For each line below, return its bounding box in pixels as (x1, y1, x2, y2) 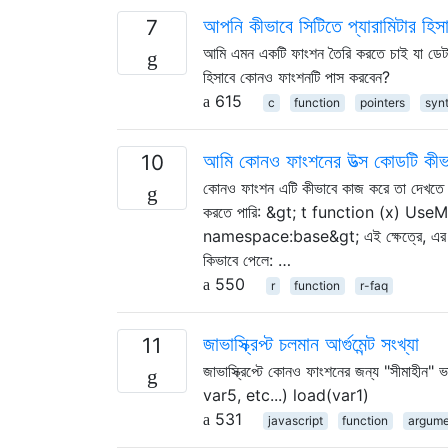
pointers (359, 94, 405, 110)
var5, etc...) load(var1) (203, 384, 369, 405)
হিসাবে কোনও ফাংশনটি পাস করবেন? (203, 66, 390, 87)
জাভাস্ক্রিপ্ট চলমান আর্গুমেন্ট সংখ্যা (203, 331, 419, 356)
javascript (267, 412, 323, 428)
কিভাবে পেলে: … (203, 249, 291, 270)
